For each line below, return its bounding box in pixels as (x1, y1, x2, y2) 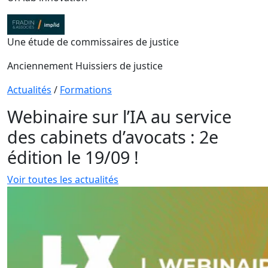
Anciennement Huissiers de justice (7, 59, 163, 72)
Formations (60, 83, 112, 96)
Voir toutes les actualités (7, 173, 118, 186)
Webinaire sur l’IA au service (7, 105, 232, 128)
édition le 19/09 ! (7, 145, 139, 169)
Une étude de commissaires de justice (7, 35, 179, 48)
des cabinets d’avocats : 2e (7, 125, 218, 148)
